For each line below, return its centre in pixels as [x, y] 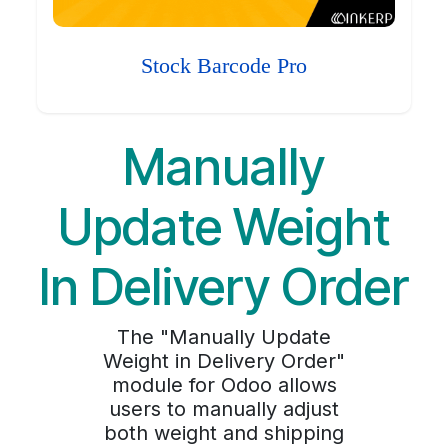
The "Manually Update [224, 337]
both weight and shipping [224, 433]
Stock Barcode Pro [224, 66]
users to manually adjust [224, 409]
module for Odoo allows [224, 385]
